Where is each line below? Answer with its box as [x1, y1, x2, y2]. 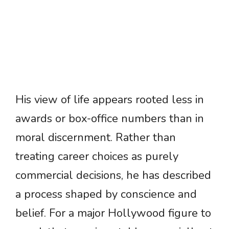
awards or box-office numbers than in [15, 111, 204, 127]
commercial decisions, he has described [15, 168, 211, 184]
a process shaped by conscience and [15, 187, 197, 202]
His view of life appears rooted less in [15, 92, 204, 108]
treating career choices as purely [15, 149, 178, 165]
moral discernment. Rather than [15, 130, 176, 146]
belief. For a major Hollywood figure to [15, 205, 211, 221]
